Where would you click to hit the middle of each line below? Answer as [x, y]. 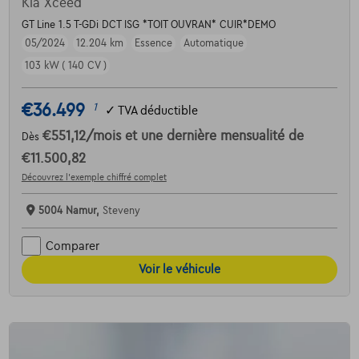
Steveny [121, 211]
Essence [153, 44]
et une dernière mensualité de [214, 137]
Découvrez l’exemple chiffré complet [94, 177]
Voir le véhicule [179, 270]
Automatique [213, 44]
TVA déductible [157, 110]
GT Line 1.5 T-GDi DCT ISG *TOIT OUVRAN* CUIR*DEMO [148, 25]
